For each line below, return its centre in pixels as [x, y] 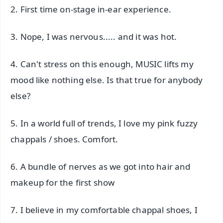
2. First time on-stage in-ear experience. [91, 9]
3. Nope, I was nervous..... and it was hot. [94, 37]
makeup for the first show [63, 182]
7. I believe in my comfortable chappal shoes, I [104, 210]
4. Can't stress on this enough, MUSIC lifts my [102, 64]
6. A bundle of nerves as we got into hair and [101, 166]
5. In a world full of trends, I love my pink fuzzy [104, 123]
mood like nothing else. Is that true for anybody [107, 80]
